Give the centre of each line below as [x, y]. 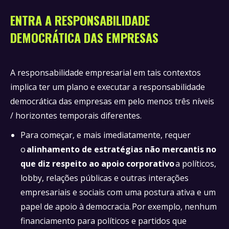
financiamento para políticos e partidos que [104, 221]
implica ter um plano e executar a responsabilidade [108, 87]
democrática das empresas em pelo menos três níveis [112, 101]
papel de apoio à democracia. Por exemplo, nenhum [119, 207]
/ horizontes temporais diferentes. [77, 116]
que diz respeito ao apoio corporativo [97, 164]
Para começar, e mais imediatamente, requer [106, 135]
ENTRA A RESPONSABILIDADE [80, 20]
